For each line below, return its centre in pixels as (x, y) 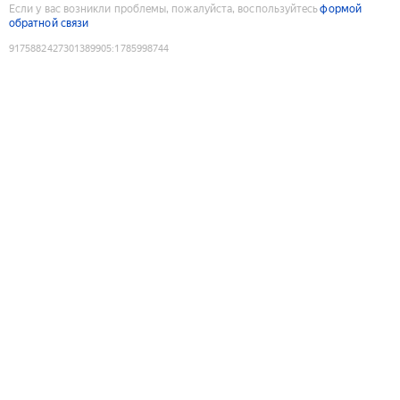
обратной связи (49, 23)
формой (341, 8)
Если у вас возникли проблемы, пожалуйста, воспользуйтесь (164, 8)
